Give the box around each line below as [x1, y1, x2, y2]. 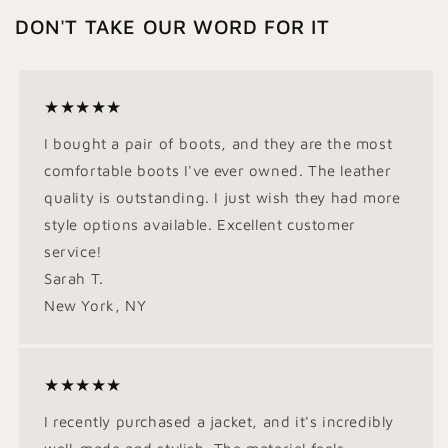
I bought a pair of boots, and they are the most [44, 135, 393, 152]
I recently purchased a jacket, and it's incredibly [44, 413, 395, 430]
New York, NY [44, 297, 147, 314]
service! [44, 243, 103, 260]
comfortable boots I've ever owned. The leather [44, 162, 392, 179]
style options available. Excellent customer [44, 216, 356, 233]
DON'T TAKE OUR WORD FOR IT [15, 15, 330, 38]
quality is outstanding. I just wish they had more [44, 189, 401, 206]
